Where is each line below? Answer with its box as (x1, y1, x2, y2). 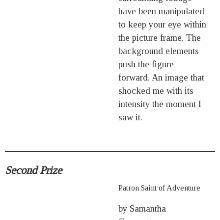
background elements (118, 45, 199, 56)
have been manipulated (118, 5, 205, 16)
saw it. (118, 111, 143, 122)
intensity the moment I (118, 98, 202, 109)
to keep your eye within (118, 19, 207, 29)
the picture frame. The (118, 32, 201, 43)
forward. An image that (118, 72, 205, 82)
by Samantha (118, 203, 166, 214)
